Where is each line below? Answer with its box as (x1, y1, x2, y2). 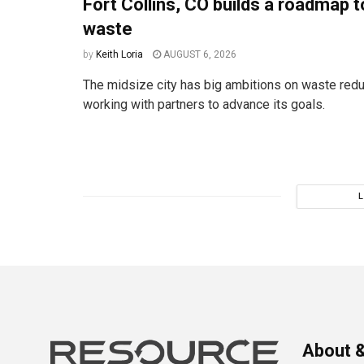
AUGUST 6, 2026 (161, 48, 236, 60)
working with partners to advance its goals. (83, 96, 325, 112)
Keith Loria (96, 48, 143, 60)
